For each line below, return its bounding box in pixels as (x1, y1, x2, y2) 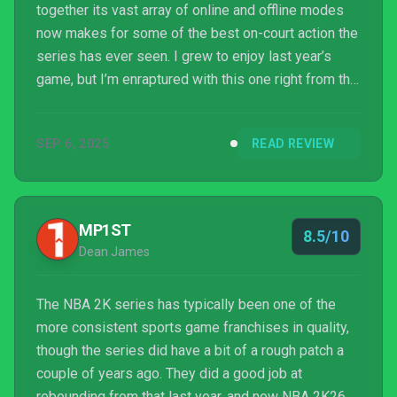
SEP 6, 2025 (36, 136, 110, 151)
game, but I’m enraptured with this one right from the (36, 71, 358, 88)
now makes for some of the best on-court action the (36, 25, 358, 42)
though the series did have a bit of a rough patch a (36, 342, 344, 359)
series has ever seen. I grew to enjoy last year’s (36, 48, 331, 65)
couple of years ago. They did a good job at (36, 365, 302, 382)
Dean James (79, 245, 150, 259)
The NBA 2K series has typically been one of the (36, 296, 336, 313)
